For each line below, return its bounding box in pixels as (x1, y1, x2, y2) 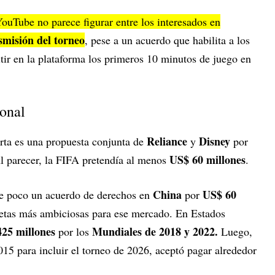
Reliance (147, 133, 187, 149)
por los (55, 223, 92, 239)
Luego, (221, 223, 252, 239)
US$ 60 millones (169, 151, 246, 168)
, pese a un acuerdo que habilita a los (85, 32, 250, 47)
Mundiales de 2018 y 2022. (92, 223, 221, 239)
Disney (199, 133, 230, 149)
